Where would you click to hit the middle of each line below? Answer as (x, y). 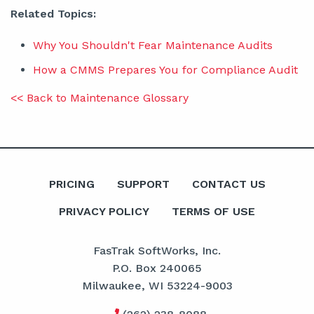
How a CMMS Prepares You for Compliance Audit (165, 70)
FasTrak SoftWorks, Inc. (157, 250)
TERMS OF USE (213, 211)
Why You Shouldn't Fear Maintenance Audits (153, 45)
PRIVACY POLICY (104, 211)
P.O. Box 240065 (157, 268)
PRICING (71, 184)
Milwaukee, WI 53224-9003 (157, 285)
